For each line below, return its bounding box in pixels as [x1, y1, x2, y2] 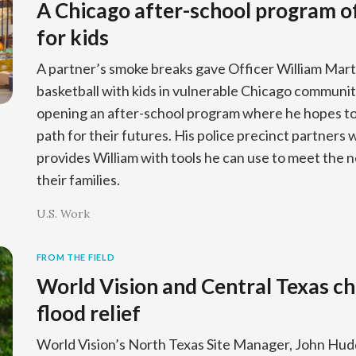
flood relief [36, 300, 141, 326]
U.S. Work [36, 207, 90, 221]
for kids [36, 25, 109, 50]
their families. [36, 171, 120, 188]
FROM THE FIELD [36, 252, 115, 262]
